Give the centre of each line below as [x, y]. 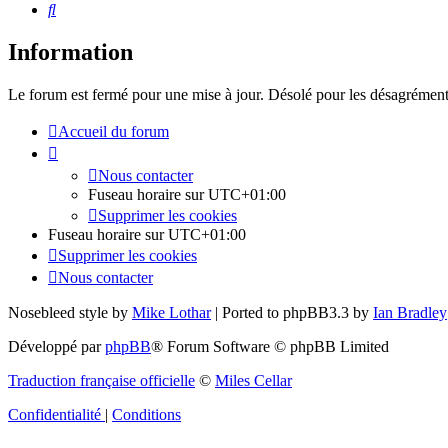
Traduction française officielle [101, 381]
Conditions [146, 415]
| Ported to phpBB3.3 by [292, 313]
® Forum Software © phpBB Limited [270, 347]
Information [70, 52]
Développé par [56, 347]
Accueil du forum [113, 132]
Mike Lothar [171, 313]
